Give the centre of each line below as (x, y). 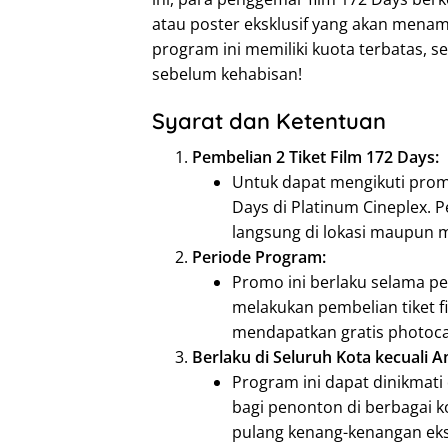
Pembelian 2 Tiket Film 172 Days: (315, 157)
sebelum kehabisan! (227, 74)
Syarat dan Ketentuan (269, 121)
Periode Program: (259, 257)
